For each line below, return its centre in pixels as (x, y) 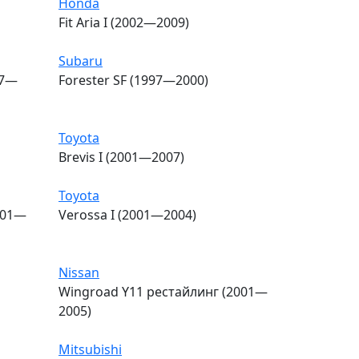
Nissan (79, 272)
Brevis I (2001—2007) (121, 157)
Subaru (81, 61)
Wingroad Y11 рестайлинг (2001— (163, 291)
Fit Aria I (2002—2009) (124, 22)
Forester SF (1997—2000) (133, 80)
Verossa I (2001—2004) (127, 214)
